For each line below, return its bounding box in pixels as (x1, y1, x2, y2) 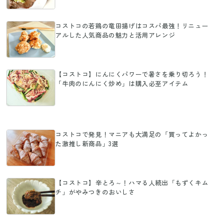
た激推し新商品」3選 (55, 138, 119, 148)
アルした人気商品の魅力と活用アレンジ (55, 30, 175, 40)
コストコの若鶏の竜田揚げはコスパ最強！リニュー (55, 21, 209, 30)
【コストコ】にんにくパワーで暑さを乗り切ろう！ (55, 69, 209, 79)
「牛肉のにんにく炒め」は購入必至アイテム (55, 78, 189, 88)
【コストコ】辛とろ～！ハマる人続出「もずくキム (55, 177, 209, 187)
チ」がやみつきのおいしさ (55, 187, 135, 197)
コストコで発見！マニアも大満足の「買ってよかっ (55, 129, 209, 139)
